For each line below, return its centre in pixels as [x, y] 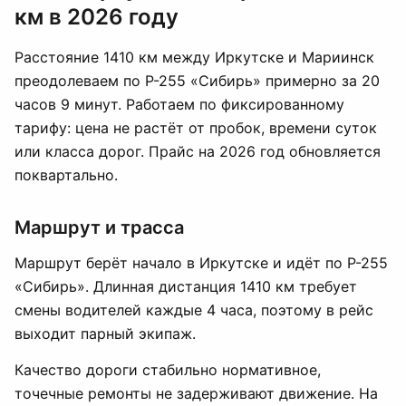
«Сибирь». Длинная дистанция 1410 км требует [186, 286]
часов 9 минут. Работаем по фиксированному [179, 104]
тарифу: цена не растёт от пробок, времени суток [196, 128]
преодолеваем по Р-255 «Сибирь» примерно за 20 [197, 81]
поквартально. [66, 175]
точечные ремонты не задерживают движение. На [196, 393]
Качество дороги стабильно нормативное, [168, 370]
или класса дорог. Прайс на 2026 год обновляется [198, 151]
